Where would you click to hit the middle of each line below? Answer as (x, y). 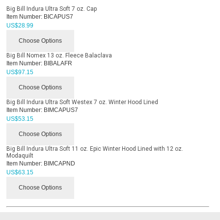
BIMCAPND (59, 163)
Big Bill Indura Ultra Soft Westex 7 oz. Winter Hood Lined (82, 102)
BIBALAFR (57, 63)
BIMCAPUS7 (60, 110)
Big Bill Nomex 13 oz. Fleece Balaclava (59, 55)
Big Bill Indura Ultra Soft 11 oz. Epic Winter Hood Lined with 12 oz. (95, 149)
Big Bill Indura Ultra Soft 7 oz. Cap (52, 9)
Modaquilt (20, 155)
